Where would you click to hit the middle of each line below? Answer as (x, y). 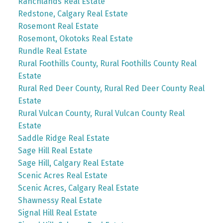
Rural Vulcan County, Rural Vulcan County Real (101, 113)
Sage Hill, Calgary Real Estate (71, 163)
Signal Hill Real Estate (57, 213)
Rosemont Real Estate (58, 26)
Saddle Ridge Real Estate (63, 138)
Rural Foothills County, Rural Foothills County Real (107, 63)
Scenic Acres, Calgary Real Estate (78, 188)
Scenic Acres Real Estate (62, 175)
